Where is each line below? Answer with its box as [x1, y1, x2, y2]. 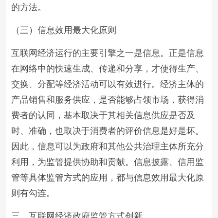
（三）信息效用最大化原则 [11, 25, 117, 35]
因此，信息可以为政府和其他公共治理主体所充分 [11, 142, 204, 151]
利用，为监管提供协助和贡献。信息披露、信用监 [11, 157, 204, 167]
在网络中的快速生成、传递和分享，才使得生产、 [11, 64, 204, 73]
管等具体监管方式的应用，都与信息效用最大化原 [11, 173, 204, 182]
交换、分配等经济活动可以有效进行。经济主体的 [11, 79, 204, 89]
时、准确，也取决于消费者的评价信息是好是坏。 [11, 126, 204, 136]
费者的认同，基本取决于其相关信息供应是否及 [11, 110, 196, 120]
